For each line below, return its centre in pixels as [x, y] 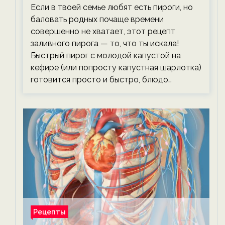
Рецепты [49, 212]
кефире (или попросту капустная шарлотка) [116, 68]
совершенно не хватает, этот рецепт [103, 31]
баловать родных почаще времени [97, 19]
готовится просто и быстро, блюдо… [101, 80]
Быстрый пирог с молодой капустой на [106, 55]
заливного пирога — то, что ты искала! [105, 43]
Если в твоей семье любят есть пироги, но [112, 7]
